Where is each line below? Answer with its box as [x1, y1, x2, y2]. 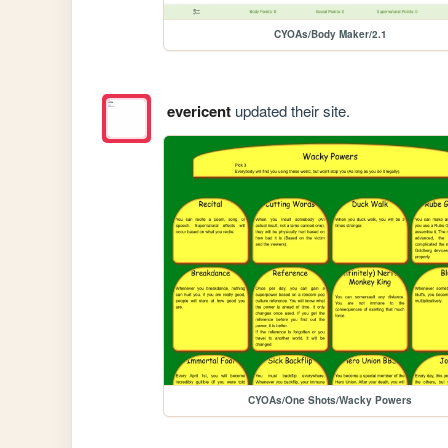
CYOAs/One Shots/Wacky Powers [248, 392, 413, 407]
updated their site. [230, 99, 350, 121]
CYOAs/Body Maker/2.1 [273, 27, 387, 42]
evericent [166, 99, 231, 122]
